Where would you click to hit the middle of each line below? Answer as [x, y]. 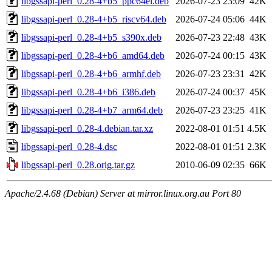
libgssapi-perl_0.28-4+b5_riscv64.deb [94, 19]
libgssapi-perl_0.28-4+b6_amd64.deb [93, 55]
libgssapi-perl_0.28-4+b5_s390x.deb [91, 37]
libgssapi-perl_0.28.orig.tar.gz [78, 165]
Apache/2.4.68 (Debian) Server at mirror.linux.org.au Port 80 [123, 193]
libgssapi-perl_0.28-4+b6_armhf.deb [91, 73]
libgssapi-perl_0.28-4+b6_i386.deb [88, 92]
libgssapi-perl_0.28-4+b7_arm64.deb [92, 110]
